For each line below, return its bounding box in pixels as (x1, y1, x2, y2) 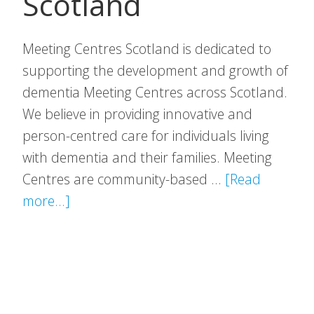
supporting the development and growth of (22, 61, 288, 80)
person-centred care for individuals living (22, 126, 269, 145)
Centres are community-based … (22, 170, 225, 189)
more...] (22, 191, 70, 210)
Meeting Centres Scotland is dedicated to (22, 39, 271, 58)
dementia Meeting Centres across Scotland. (22, 83, 287, 102)
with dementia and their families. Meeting (22, 148, 272, 167)
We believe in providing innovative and (22, 104, 252, 123)
